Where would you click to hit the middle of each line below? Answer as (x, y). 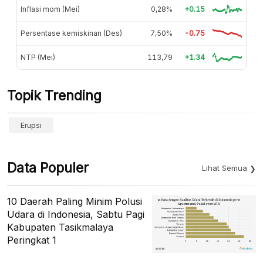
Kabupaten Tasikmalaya (60, 227)
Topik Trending (54, 95)
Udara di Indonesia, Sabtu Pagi (76, 214)
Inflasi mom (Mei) (50, 9)
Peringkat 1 (32, 240)
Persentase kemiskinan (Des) (71, 33)
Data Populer (48, 168)
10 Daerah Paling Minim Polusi (75, 201)
